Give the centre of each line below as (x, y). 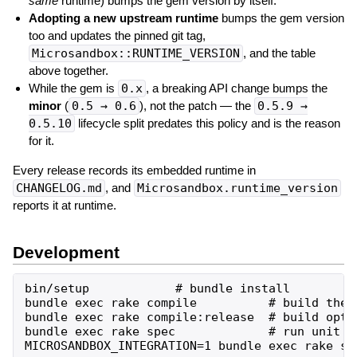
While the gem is (73, 88)
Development (66, 253)
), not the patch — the (196, 105)
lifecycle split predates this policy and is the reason (207, 123)
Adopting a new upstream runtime (123, 18)
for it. (41, 140)
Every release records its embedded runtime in (134, 170)
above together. (68, 70)
